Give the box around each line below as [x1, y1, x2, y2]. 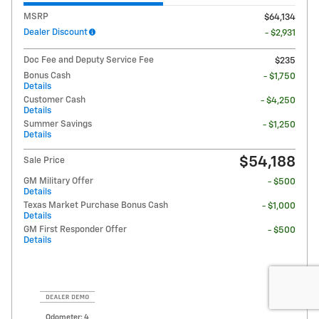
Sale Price [23, 156, 65, 166]
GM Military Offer [23, 177, 93, 187]
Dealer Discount [23, 28, 88, 38]
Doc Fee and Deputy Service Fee [23, 56, 154, 66]
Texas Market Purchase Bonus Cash [23, 201, 168, 211]
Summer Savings [23, 120, 92, 130]
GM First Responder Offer [23, 225, 127, 235]
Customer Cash [23, 95, 85, 105]
